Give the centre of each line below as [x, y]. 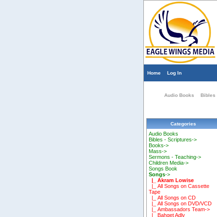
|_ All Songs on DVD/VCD [180, 204]
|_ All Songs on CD [172, 198]
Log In [174, 73]
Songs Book [163, 169]
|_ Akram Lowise [171, 180]
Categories [183, 124]
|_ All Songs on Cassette [179, 186]
